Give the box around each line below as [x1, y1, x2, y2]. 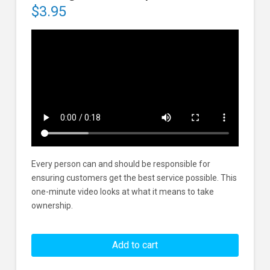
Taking [30, 225, 56, 235]
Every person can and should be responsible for [31, 159, 210, 169]
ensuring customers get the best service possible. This [31, 173, 237, 183]
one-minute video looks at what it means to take [31, 187, 214, 197]
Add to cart [111, 239, 158, 251]
